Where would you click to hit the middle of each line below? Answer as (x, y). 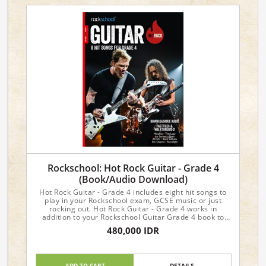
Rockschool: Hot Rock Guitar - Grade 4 (133, 168)
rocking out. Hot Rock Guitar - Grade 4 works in (133, 209)
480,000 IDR (133, 230)
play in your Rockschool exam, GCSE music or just (133, 200)
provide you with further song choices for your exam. (133, 225)
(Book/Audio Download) (133, 179)
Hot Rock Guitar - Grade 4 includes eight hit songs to (133, 192)
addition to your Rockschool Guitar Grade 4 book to (133, 217)
